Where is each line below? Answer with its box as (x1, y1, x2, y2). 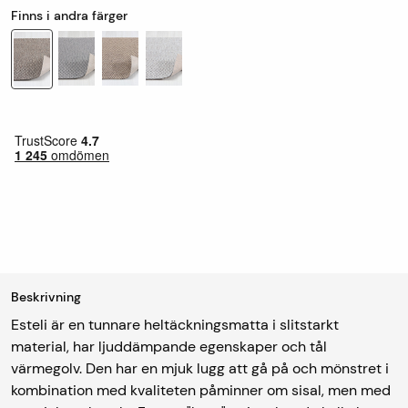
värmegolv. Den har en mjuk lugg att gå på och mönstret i (11, 358, 389, 378)
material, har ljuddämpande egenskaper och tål (11, 336, 327, 356)
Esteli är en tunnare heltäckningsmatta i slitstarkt (11, 314, 339, 334)
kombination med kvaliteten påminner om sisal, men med (11, 380, 391, 400)
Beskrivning (11, 288, 81, 305)
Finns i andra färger (11, 6, 127, 24)
